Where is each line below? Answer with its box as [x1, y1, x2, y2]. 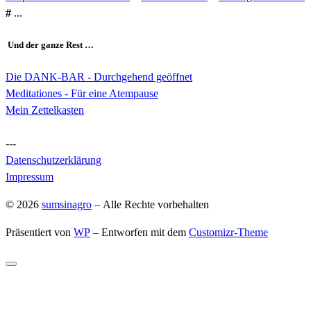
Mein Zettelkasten [6, 103, 84, 116]
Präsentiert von [6, 226, 74, 238]
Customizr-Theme [189, 226, 268, 238]
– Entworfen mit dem [90, 226, 189, 238]
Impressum [6, 170, 53, 183]
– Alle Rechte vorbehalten [92, 198, 209, 210]
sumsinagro [42, 198, 92, 210]
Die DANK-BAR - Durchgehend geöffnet [6, 70, 192, 83]
